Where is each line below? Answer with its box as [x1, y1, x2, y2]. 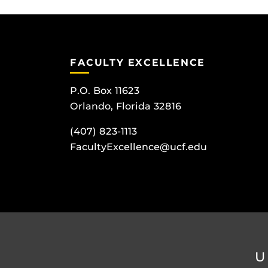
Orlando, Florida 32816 [70, 100, 181, 112]
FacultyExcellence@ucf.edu [70, 141, 207, 153]
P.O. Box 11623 [70, 85, 139, 97]
